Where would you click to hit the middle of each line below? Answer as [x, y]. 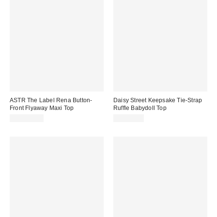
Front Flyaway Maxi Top [42, 108]
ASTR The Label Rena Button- [51, 100]
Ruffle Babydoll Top [140, 108]
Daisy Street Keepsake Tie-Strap [158, 100]
